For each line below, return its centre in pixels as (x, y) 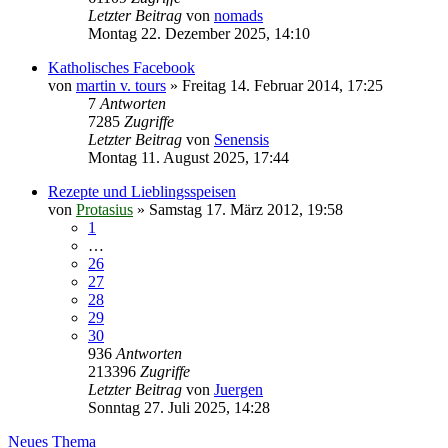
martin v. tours (121, 85)
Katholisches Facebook (121, 67)
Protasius (104, 209)
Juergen (238, 389)
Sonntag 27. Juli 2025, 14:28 (179, 407)
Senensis (241, 139)
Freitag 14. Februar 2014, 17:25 (282, 85)
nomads (238, 15)
